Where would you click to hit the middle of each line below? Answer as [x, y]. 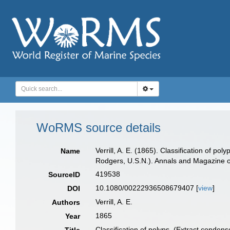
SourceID [64, 175]
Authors [66, 202]
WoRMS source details [99, 128]
